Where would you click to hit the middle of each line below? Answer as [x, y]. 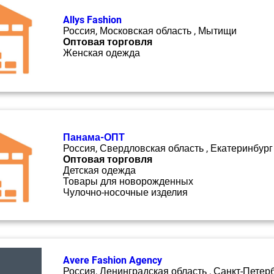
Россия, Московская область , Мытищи [150, 31]
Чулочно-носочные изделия [125, 192]
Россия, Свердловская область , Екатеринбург [168, 148]
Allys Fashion [92, 20]
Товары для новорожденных [128, 181]
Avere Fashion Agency [113, 260]
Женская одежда [102, 53]
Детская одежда [99, 170]
